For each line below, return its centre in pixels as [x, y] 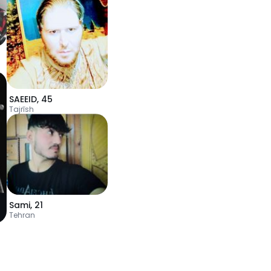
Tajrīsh [21, 109]
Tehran [22, 215]
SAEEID [23, 99]
